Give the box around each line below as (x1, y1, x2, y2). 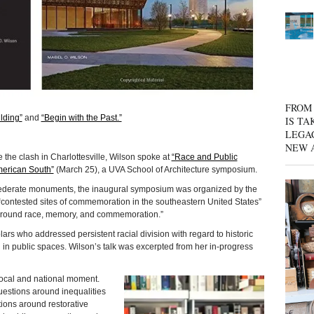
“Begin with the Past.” (41, 113, 122, 123)
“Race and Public (171, 152, 238, 163)
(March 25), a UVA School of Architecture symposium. (53, 165, 257, 175)
